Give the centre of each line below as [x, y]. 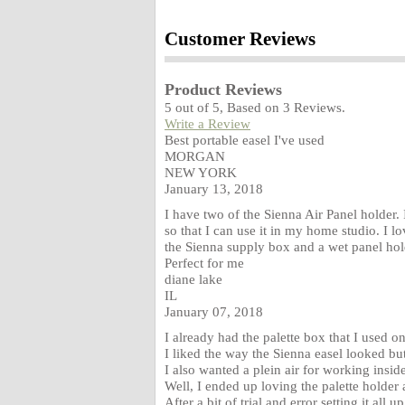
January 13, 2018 [214, 188]
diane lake [193, 279]
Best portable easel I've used [245, 140]
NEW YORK [201, 172]
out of [192, 107]
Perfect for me [204, 263]
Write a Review [207, 123]
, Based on [251, 107]
